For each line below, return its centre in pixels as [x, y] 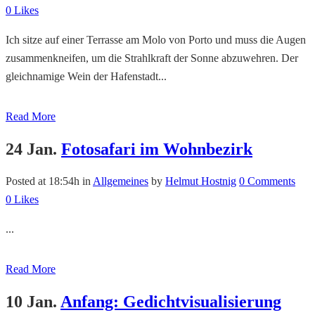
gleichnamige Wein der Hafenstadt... [86, 77]
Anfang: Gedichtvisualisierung [171, 301]
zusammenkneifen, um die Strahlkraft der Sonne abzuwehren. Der [152, 58]
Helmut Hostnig [201, 181]
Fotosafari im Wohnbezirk [157, 149]
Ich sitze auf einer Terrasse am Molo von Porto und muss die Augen [156, 40]
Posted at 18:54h [43, 181]
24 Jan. [31, 149]
